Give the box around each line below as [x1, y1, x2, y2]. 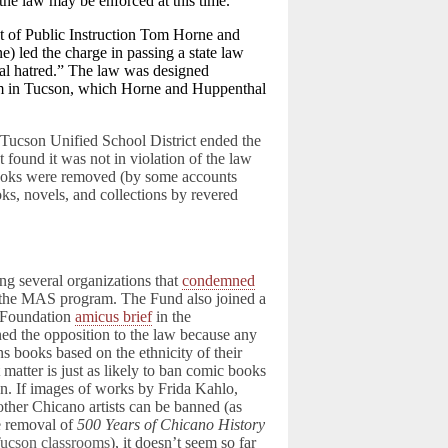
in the [152, 308, 192, 325]
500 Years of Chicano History [77, 416, 266, 433]
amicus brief [75, 308, 153, 325]
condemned [182, 272, 256, 289]
